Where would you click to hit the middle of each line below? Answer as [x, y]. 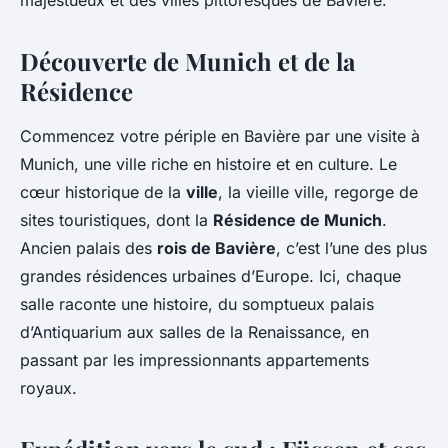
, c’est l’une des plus [351, 248]
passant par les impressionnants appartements [194, 360]
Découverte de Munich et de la [187, 61]
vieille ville [285, 192]
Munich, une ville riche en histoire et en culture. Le [208, 164]
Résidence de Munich [297, 220]
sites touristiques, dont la [116, 220]
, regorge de [371, 192]
